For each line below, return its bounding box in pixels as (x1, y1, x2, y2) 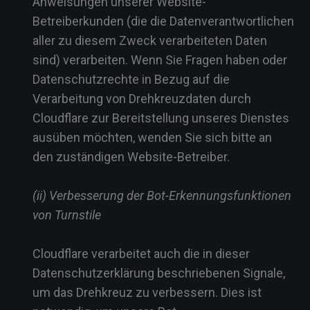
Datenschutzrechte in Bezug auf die (33, 72, 230, 86)
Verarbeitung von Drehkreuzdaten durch (33, 91, 251, 106)
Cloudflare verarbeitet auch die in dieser (33, 246, 250, 261)
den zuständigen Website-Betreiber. (33, 149, 230, 164)
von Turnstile (33, 208, 101, 222)
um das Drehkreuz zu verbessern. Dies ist (33, 285, 262, 300)
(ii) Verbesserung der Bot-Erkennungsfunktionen (33, 188, 291, 203)
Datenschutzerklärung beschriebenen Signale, (33, 266, 285, 280)
